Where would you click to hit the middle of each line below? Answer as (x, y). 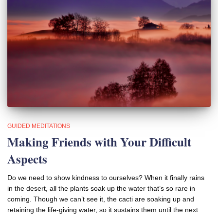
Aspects (27, 159)
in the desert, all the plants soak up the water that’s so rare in (101, 188)
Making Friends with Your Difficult (99, 142)
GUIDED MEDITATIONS (39, 126)
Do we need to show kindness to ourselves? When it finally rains (106, 177)
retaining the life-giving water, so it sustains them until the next (103, 209)
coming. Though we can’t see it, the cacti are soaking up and (101, 199)
